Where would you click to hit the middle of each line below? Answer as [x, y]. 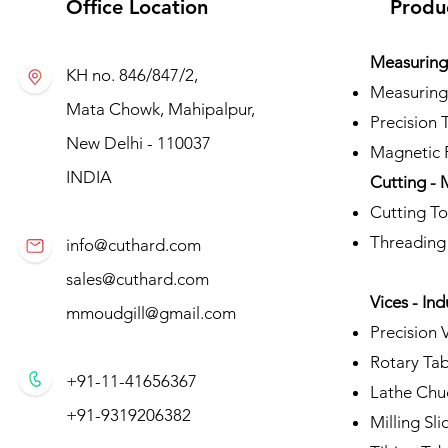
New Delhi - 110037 [138, 142]
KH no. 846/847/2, [131, 74]
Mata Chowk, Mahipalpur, [160, 108]
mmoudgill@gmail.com [150, 312]
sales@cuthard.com [137, 278]
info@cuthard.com [133, 244]
